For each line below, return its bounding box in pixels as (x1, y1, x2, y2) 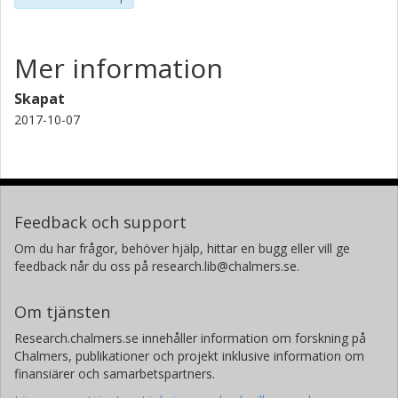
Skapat (14, 89, 65, 109)
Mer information (14, 50, 223, 87)
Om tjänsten (14, 301, 110, 323)
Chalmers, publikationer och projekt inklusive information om (14, 347, 364, 365)
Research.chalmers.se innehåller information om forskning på (14, 330, 366, 347)
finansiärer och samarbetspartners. (14, 365, 215, 383)
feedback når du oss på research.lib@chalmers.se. (14, 258, 299, 275)
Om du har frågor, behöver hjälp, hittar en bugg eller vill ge (14, 240, 350, 258)
